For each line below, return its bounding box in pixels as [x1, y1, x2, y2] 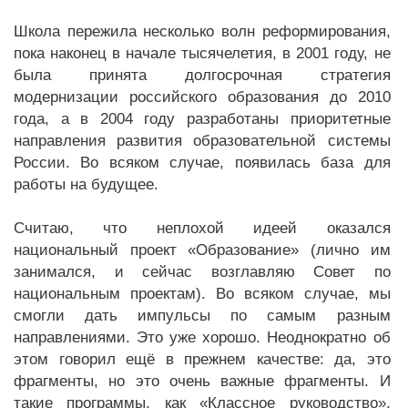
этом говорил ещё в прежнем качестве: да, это [14, 351, 391, 368]
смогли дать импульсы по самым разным [14, 307, 391, 324]
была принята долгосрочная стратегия [14, 66, 391, 84]
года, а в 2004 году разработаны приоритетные [14, 110, 391, 127]
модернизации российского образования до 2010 [14, 88, 391, 106]
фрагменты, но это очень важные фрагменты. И [14, 372, 391, 390]
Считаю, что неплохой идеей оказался [14, 219, 391, 237]
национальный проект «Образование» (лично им [14, 241, 391, 259]
